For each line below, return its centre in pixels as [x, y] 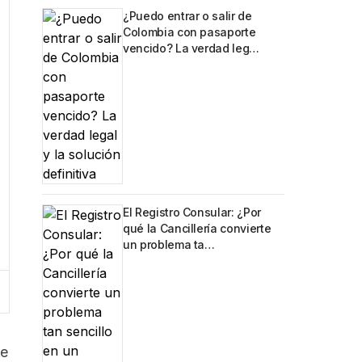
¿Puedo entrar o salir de [187, 16]
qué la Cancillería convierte [197, 228]
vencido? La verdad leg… [191, 48]
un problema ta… [169, 244]
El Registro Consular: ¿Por [192, 212]
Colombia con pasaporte [189, 32]
